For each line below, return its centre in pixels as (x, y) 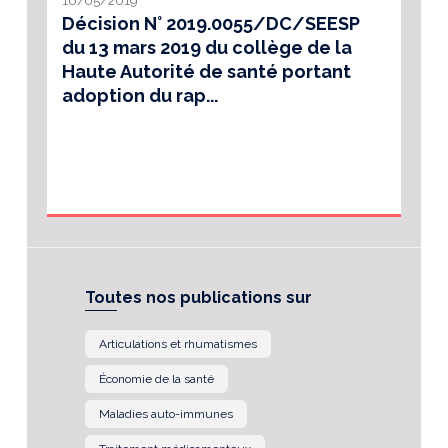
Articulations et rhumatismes (178, 344)
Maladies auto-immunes (166, 414)
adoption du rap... (140, 95)
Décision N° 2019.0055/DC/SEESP (211, 23)
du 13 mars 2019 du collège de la (207, 47)
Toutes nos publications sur (198, 297)
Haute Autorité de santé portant (206, 71)
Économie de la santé (156, 379)
